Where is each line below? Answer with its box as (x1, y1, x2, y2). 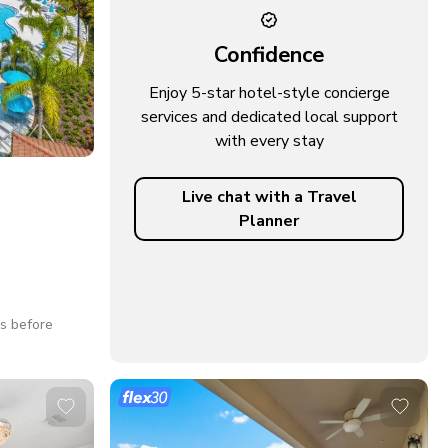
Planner (239, 210, 299, 233)
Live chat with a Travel (181, 186, 357, 209)
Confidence (214, 39, 324, 70)
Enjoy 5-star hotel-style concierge (148, 82, 390, 105)
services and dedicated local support (140, 106, 398, 129)
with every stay (214, 130, 324, 153)
